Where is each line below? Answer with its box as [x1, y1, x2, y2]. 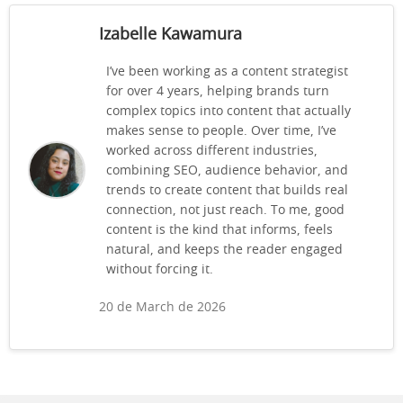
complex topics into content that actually [106, 104, 351, 118]
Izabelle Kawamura [99, 26, 242, 43]
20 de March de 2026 [99, 300, 226, 314]
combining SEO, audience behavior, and [106, 164, 348, 177]
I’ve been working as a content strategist [106, 65, 348, 78]
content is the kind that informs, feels [106, 223, 333, 237]
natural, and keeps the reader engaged [106, 243, 343, 256]
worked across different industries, [106, 144, 318, 157]
